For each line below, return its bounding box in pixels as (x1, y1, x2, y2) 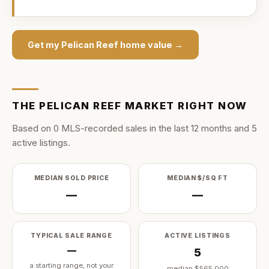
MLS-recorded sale (59, 122, 142, 134)
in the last (147, 122, 191, 134)
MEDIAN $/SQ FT (167, 174, 228, 182)
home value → (118, 40, 183, 50)
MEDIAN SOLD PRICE (34, 174, 109, 182)
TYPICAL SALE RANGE (31, 232, 112, 240)
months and (199, 122, 252, 134)
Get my (28, 40, 61, 50)
